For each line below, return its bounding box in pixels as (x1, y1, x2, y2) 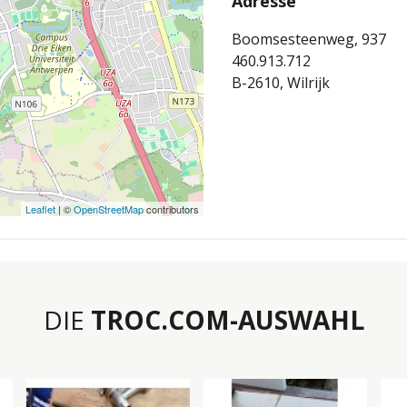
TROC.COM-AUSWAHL (90, 302, 364, 337)
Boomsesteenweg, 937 (232, 28, 386, 49)
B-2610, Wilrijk (232, 72, 330, 93)
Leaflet (25, 201, 55, 216)
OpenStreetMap (74, 201, 144, 216)
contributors (144, 201, 199, 216)
